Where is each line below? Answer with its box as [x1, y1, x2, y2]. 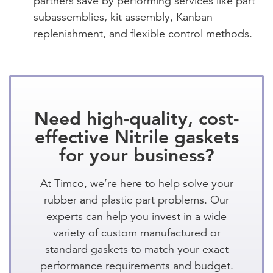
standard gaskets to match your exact [44, 242, 229, 256]
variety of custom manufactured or [52, 225, 221, 239]
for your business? [58, 144, 214, 166]
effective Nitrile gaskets [34, 126, 239, 148]
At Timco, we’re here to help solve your [40, 176, 233, 190]
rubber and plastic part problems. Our [44, 193, 229, 207]
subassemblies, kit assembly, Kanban [34, 10, 213, 24]
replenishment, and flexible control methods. [34, 26, 252, 40]
